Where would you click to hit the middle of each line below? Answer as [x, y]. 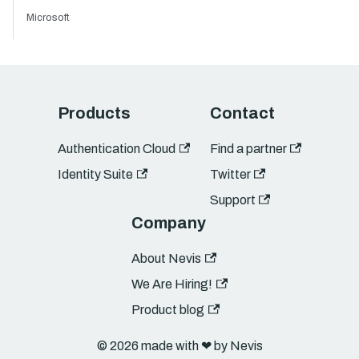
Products [95, 113]
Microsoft [48, 17]
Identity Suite [96, 174]
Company [169, 223]
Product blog [168, 310]
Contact [242, 113]
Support [232, 200]
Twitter [230, 174]
